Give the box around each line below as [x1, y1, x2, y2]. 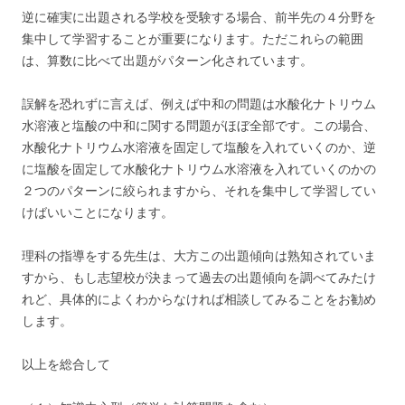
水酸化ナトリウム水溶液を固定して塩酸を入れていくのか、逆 [22, 138, 376, 156]
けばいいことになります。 [22, 203, 174, 221]
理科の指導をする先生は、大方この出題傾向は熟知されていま [22, 247, 376, 265]
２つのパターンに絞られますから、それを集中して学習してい [22, 182, 376, 200]
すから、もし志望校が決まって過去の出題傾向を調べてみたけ [22, 268, 376, 287]
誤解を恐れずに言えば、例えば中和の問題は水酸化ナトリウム [22, 95, 376, 113]
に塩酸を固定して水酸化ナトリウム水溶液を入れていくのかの [22, 160, 376, 178]
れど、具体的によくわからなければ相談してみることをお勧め [22, 290, 376, 308]
